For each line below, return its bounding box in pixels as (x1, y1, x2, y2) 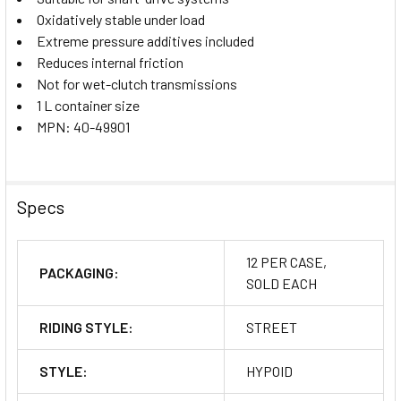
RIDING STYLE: (39, 318, 133, 336)
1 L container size (37, 96, 140, 114)
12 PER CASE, (246, 252, 327, 270)
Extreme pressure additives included (37, 31, 254, 49)
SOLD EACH (246, 274, 317, 292)
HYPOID (246, 362, 293, 380)
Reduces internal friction (37, 53, 183, 71)
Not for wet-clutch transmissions (37, 74, 237, 92)
